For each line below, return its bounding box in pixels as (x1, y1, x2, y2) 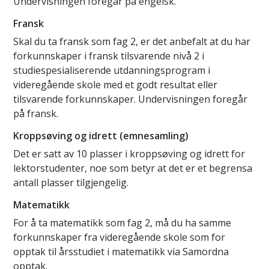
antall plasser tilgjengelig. (13, 176, 131, 190)
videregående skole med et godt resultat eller (13, 78, 217, 92)
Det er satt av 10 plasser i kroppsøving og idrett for (13, 147, 245, 161)
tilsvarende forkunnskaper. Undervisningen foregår (13, 92, 247, 106)
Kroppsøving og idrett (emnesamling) (13, 129, 189, 143)
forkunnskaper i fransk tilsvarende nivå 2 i (13, 49, 204, 63)
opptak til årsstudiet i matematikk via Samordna (13, 245, 229, 259)
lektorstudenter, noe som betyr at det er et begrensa (13, 162, 252, 175)
